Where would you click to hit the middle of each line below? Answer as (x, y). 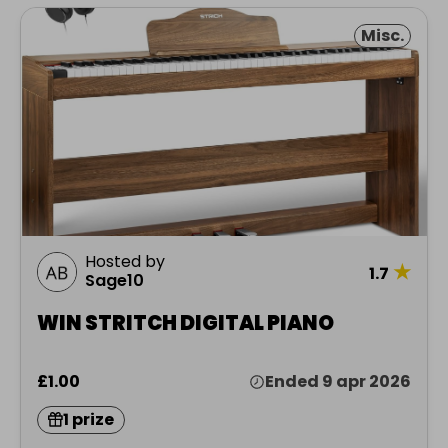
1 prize (88, 419)
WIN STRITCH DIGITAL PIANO (185, 322)
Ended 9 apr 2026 (338, 381)
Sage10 (114, 280)
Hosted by (125, 261)
